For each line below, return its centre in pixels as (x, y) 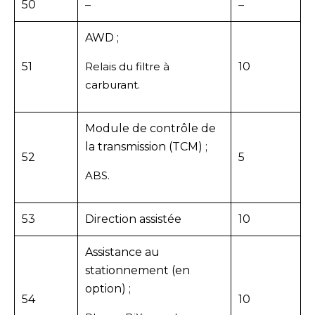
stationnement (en (137, 270)
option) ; (108, 288)
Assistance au (122, 252)
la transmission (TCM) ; (146, 146)
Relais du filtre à (127, 66)
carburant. (112, 84)
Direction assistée (133, 219)
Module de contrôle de (150, 128)
